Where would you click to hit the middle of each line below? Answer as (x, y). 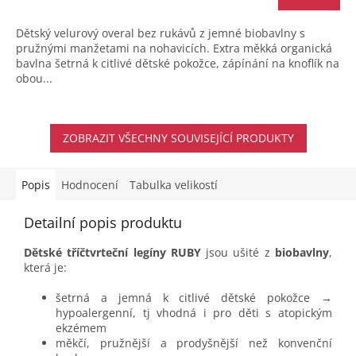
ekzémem (81, 328)
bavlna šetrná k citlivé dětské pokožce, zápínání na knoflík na (178, 64)
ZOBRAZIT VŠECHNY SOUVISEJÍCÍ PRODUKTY (178, 138)
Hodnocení (90, 185)
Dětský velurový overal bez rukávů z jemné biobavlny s (161, 33)
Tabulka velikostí (174, 185)
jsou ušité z (241, 253)
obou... (34, 79)
